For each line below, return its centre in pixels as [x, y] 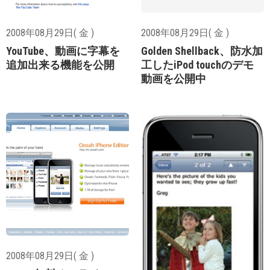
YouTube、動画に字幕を [63, 51]
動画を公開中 [174, 78]
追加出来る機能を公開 [60, 64]
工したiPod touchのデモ [197, 64]
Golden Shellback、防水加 [202, 51]
